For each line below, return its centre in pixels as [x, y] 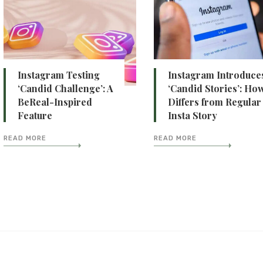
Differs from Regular [215, 102]
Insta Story [193, 116]
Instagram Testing [58, 75]
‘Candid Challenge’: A [65, 89]
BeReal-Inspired [55, 102]
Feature [35, 116]
